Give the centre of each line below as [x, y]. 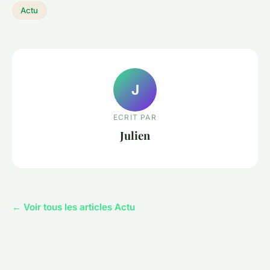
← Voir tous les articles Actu [74, 207]
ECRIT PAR [135, 118]
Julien [135, 136]
